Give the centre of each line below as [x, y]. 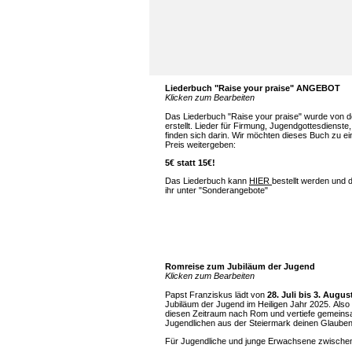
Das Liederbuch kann [207, 181]
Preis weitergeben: [200, 145]
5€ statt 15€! [190, 163]
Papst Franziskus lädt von [216, 295]
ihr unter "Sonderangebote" [216, 190]
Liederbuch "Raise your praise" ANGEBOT [253, 88]
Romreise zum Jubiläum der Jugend [240, 266]
